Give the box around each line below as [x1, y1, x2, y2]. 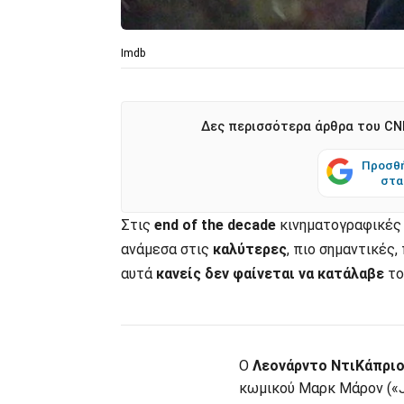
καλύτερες [213, 241, 287, 259]
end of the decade [154, 216, 276, 234]
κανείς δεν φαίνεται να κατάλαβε [156, 265, 384, 283]
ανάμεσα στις [121, 241, 213, 259]
